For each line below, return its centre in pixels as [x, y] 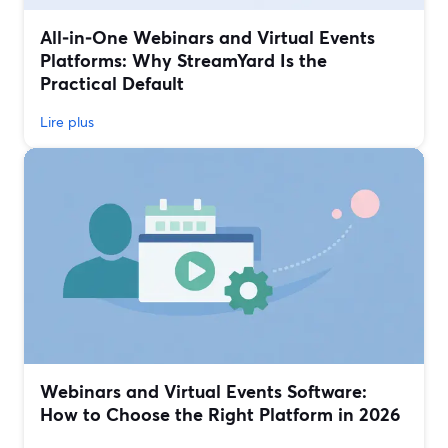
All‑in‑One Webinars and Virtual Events [207, 37]
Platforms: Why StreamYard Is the [183, 60]
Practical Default [112, 83]
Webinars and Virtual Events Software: [203, 391]
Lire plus [67, 122]
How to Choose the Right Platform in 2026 [220, 414]
